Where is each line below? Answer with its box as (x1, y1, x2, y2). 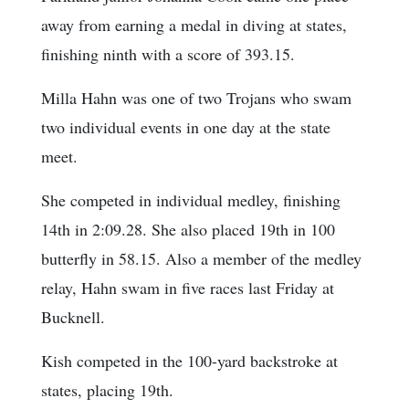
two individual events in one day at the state (41, 116, 330, 139)
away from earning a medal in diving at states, (41, 14, 347, 37)
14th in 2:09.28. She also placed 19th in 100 (41, 218, 335, 241)
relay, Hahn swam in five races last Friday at (41, 277, 334, 299)
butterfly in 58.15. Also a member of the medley (41, 247, 362, 270)
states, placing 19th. (41, 379, 173, 402)
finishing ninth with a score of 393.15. (41, 43, 295, 66)
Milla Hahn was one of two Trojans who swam (41, 87, 351, 110)
